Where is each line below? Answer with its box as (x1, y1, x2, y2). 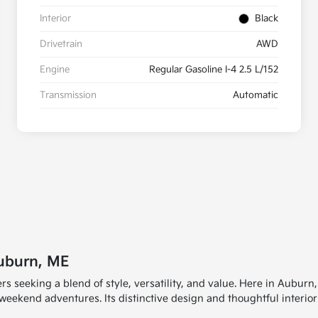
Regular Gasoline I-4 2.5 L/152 (149, 64, 278, 76)
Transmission (40, 89, 97, 102)
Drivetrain (40, 38, 82, 50)
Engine (40, 64, 70, 76)
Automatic (233, 89, 278, 102)
